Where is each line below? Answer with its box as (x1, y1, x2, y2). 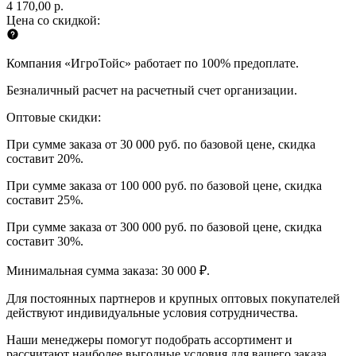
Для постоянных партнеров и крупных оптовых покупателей (6, 291, 340, 305)
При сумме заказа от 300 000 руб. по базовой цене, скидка (6, 219, 322, 234)
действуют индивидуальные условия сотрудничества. (6, 305, 298, 319)
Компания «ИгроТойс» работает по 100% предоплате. (6, 56, 299, 70)
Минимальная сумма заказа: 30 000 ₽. (6, 263, 210, 277)
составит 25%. (6, 192, 83, 207)
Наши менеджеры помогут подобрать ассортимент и (6, 332, 292, 346)
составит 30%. (6, 234, 83, 248)
